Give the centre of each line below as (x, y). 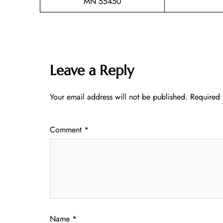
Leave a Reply (92, 70)
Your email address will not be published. (119, 97)
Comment (67, 129)
